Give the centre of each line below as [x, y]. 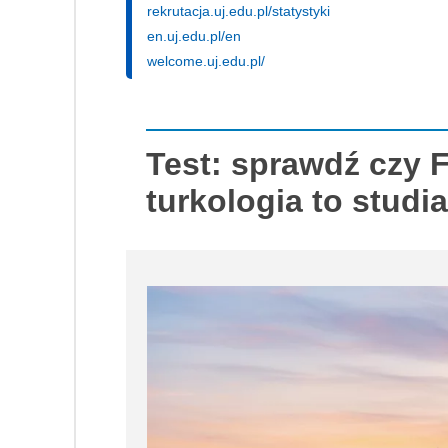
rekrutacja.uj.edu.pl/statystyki [238, 11]
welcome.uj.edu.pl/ [206, 61]
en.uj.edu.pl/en [194, 36]
